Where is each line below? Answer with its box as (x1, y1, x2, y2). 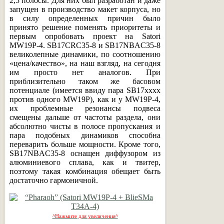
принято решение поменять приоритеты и (9, 22, 160, 31)
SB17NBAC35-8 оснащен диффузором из (9, 148, 160, 157)
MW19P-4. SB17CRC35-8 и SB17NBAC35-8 (9, 40, 160, 49)
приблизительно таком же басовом (9, 76, 160, 85)
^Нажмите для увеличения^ (52, 213, 118, 219)
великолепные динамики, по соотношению (9, 49, 160, 58)
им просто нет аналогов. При (9, 67, 160, 76)
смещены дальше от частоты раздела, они (9, 112, 160, 121)
